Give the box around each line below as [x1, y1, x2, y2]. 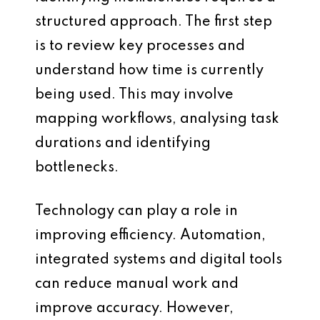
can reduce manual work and [35, 277, 239, 291]
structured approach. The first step [35, 15, 272, 29]
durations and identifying [35, 136, 211, 151]
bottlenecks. [35, 161, 119, 175]
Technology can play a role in [35, 204, 238, 219]
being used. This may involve [35, 88, 234, 102]
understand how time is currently [35, 64, 264, 78]
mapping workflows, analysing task [35, 112, 279, 126]
